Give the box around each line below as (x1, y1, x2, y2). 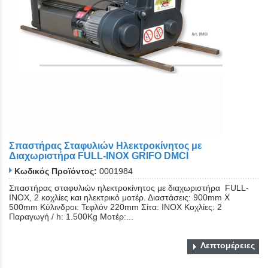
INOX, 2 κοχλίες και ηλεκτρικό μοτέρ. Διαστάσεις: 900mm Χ (9, 192, 230, 202)
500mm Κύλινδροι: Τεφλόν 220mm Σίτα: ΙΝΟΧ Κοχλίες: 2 (9, 202, 222, 212)
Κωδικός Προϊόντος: (14, 166, 97, 176)
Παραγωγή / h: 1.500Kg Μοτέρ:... (9, 211, 133, 221)
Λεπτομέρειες (200, 240, 255, 250)
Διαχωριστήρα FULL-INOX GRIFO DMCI (9, 151, 188, 162)
